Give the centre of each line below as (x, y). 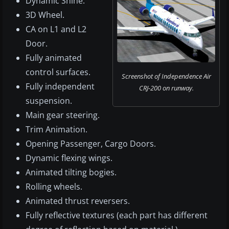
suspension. (49, 101)
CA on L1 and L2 (56, 29)
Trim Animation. (56, 130)
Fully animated (54, 58)
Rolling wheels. (54, 187)
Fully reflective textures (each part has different (117, 215)
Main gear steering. (63, 115)
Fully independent (60, 87)
